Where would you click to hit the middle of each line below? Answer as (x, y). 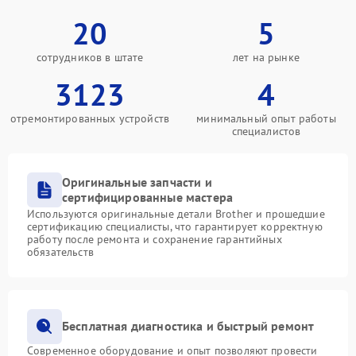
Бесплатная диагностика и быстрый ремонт (188, 326)
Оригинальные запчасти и (137, 182)
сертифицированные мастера (148, 197)
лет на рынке (266, 57)
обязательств (60, 252)
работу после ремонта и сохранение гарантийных (155, 239)
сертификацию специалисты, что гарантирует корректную (175, 226)
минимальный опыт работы (266, 118)
